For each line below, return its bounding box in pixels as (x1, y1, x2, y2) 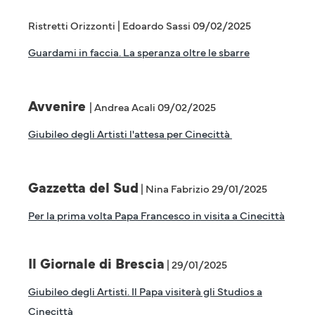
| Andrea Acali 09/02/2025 (89, 99, 216, 114)
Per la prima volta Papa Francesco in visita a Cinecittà (28, 207, 285, 222)
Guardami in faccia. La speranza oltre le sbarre (28, 44, 250, 59)
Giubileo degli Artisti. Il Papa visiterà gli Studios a (28, 283, 262, 298)
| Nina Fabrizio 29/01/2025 (139, 181, 267, 195)
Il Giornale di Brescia (28, 253, 165, 273)
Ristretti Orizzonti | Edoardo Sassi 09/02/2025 (28, 18, 251, 32)
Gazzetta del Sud (28, 177, 139, 197)
